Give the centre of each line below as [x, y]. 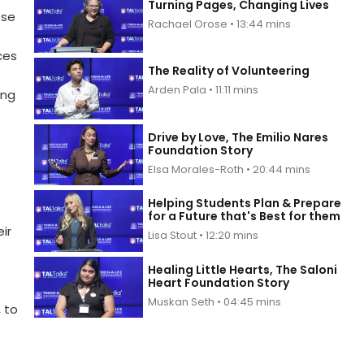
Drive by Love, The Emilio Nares [238, 137]
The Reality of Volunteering [229, 71]
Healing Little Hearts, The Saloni [243, 269]
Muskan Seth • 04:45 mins [215, 301]
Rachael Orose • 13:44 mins [220, 24]
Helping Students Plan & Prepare [245, 204]
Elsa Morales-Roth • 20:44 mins [230, 169]
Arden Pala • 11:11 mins [204, 90]
